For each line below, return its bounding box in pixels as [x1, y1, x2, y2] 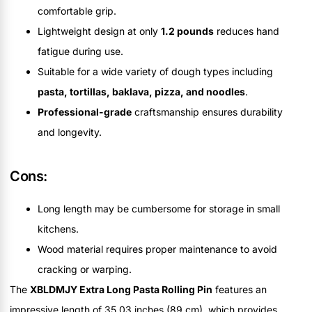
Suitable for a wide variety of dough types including [38, 65, 273, 78]
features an [212, 283, 267, 296]
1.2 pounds [161, 25, 214, 38]
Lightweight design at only [38, 25, 161, 38]
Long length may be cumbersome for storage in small [38, 203, 280, 215]
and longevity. [38, 126, 102, 139]
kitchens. [38, 223, 79, 235]
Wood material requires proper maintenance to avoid [38, 243, 277, 256]
